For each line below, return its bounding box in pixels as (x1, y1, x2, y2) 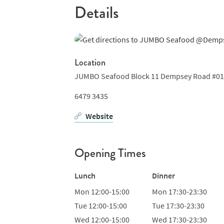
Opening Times (74, 144, 146, 162)
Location (74, 56, 105, 69)
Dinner (152, 170, 175, 180)
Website (85, 111, 113, 121)
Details (74, 1, 118, 24)
